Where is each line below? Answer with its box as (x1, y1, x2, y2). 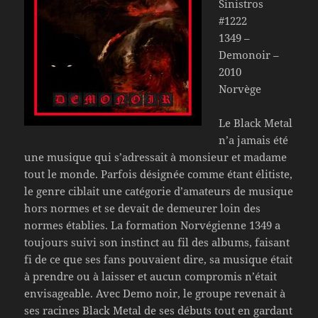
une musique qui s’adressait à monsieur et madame (24, 150, 287, 165)
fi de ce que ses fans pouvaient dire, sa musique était (24, 252, 293, 267)
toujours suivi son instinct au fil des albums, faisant (24, 235, 290, 250)
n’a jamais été (219, 133, 289, 148)
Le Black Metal (219, 116, 293, 131)
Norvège (219, 82, 262, 97)
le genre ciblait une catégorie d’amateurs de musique (24, 184, 294, 199)
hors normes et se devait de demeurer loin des (24, 201, 261, 216)
